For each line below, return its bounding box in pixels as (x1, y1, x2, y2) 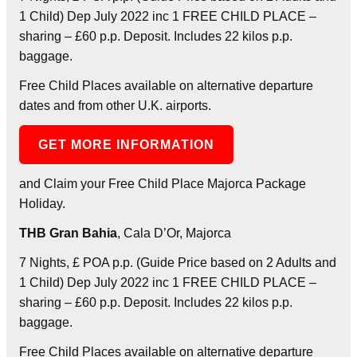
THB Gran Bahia (19, 226, 117, 240)
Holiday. (19, 196, 65, 210)
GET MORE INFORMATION (38, 137, 215, 151)
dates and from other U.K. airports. (19, 98, 211, 112)
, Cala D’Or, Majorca (117, 226, 231, 240)
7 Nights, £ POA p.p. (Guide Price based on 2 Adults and (19, 255, 336, 269)
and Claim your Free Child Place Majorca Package (19, 176, 306, 190)
